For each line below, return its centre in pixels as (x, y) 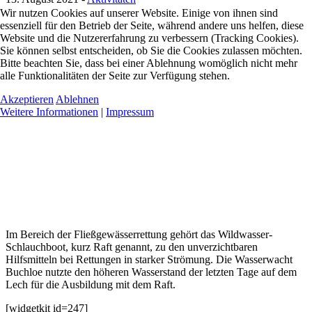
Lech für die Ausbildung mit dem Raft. (91, 284)
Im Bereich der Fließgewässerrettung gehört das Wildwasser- (139, 234)
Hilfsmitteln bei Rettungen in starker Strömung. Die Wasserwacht (149, 259)
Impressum (130, 111)
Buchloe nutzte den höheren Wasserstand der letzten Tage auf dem (151, 272)
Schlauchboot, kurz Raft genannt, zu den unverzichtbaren (132, 247)
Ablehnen (77, 99)
